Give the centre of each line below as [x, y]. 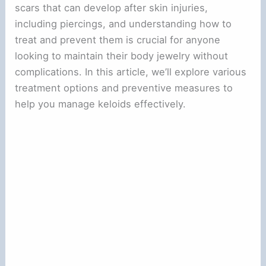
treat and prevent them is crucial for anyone [118, 40]
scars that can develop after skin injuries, [112, 8]
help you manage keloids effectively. [101, 104]
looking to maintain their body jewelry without [122, 56]
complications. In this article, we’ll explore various [131, 72]
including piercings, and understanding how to [123, 24]
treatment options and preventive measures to [124, 88]
